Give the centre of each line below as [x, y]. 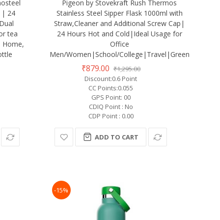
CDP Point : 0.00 [111, 116]
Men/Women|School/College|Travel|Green [119, 54]
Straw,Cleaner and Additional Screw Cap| [120, 23]
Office [119, 44]
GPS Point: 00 [111, 97]
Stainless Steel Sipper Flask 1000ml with [119, 13]
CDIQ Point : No [111, 106]
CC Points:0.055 [111, 88]
